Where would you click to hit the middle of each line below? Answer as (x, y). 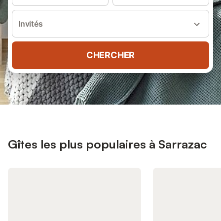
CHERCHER (110, 55)
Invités (31, 24)
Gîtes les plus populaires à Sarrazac (107, 144)
